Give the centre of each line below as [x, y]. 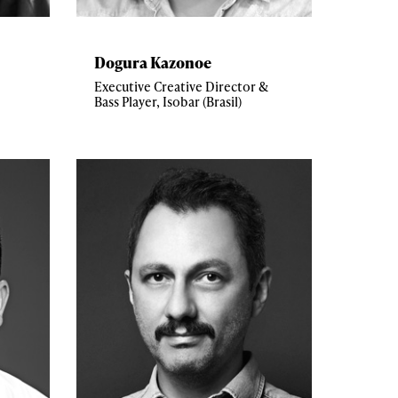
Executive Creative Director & [181, 86]
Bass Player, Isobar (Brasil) [168, 101]
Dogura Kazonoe [153, 62]
